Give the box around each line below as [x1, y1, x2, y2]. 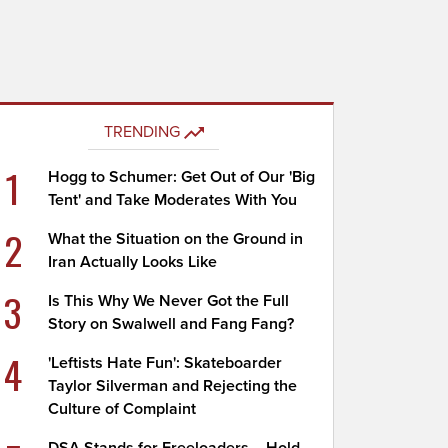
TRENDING [103, 122, 180, 142]
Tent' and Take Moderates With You [48, 190, 298, 210]
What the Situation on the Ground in [48, 229, 304, 249]
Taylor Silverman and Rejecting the [48, 376, 298, 396]
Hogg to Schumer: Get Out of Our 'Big [48, 167, 316, 187]
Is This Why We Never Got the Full [48, 291, 290, 311]
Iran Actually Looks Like [48, 252, 218, 272]
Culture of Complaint [48, 399, 197, 419]
